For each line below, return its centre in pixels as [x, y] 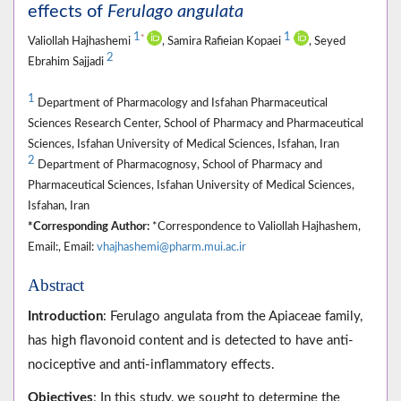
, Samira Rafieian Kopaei [223, 42]
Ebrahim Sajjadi [67, 62]
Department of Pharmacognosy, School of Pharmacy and [179, 165]
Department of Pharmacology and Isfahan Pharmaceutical [181, 103]
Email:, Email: [62, 247]
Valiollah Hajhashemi [81, 42]
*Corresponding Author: [89, 227]
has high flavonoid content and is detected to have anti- [191, 341]
